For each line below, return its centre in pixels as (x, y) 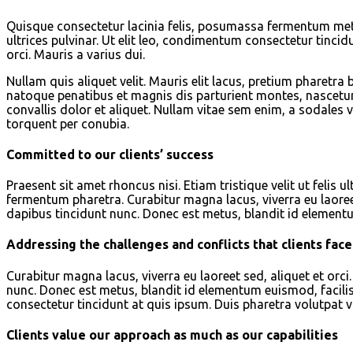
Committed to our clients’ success (110, 154)
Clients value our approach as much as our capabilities (172, 334)
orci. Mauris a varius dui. (76, 54)
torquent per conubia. (68, 123)
